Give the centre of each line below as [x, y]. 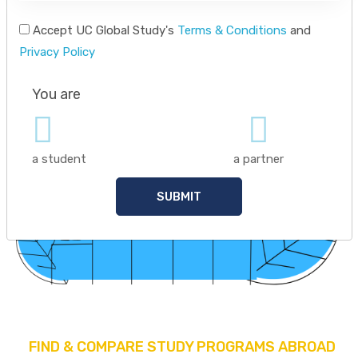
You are [56, 94]
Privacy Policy [57, 52]
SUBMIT [179, 196]
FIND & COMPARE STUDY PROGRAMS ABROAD [182, 347]
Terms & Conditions [232, 30]
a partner [259, 159]
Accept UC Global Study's [103, 30]
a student [59, 159]
